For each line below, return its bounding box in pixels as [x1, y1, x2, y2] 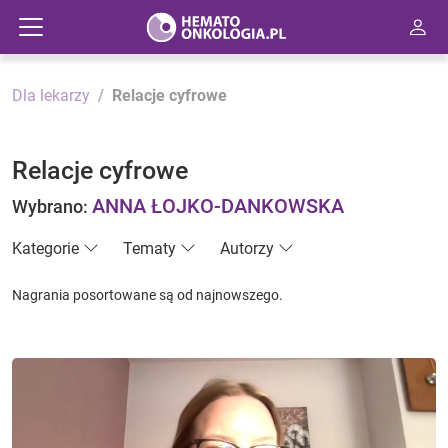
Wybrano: [12, 196, 92, 217]
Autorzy [220, 239, 274, 258]
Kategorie [12, 239, 79, 258]
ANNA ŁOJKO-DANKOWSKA [92, 194, 344, 218]
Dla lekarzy [12, 86, 90, 105]
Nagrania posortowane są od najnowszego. [12, 287, 283, 303]
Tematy [123, 239, 176, 258]
